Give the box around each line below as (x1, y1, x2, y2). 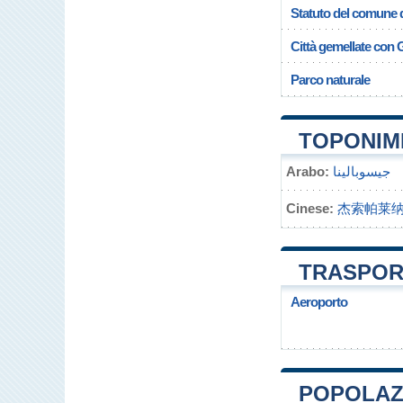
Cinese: (286, 201, 334, 216)
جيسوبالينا (333, 164, 390, 179)
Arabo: (286, 164, 329, 179)
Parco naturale (291, 72, 370, 87)
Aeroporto (291, 294, 347, 309)
